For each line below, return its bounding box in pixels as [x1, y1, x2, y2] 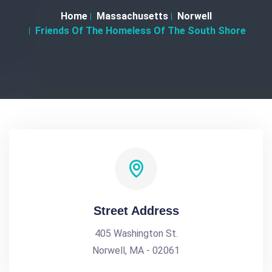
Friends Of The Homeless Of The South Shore [35, 25, 246, 36]
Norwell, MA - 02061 [92, 245, 180, 256]
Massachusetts [96, 10, 168, 22]
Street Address [93, 204, 179, 217]
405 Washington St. [94, 228, 178, 239]
